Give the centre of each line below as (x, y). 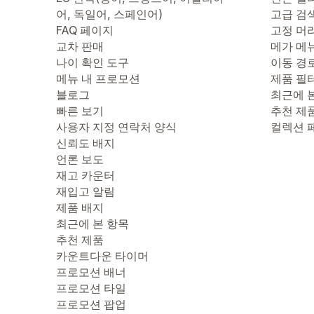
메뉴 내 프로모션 (98, 78)
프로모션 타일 (91, 288)
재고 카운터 (86, 175)
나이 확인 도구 (93, 62)
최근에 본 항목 (93, 224)
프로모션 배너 (91, 272)
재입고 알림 (86, 191)
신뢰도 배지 (86, 143)
